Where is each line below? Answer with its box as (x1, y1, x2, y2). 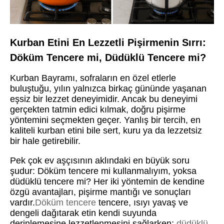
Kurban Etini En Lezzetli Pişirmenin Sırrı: (10, 37, 206, 48)
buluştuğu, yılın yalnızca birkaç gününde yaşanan (10, 83, 206, 94)
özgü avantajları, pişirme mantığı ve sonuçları (10, 187, 191, 197)
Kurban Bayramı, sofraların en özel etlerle (10, 73, 176, 83)
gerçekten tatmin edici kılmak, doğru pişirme (10, 104, 185, 115)
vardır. (10, 197, 35, 208)
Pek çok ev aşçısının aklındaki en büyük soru (10, 155, 189, 166)
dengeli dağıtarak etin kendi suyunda (10, 208, 156, 218)
